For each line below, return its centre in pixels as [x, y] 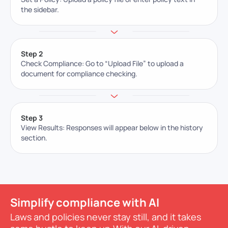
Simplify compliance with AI [85, 203]
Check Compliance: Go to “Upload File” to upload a [102, 64]
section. [34, 138]
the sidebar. [40, 10]
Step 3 [32, 118]
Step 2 [32, 54]
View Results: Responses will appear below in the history [112, 128]
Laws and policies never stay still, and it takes [106, 217]
